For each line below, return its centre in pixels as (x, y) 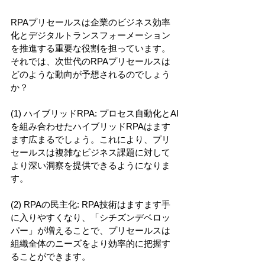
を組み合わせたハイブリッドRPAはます (91, 126)
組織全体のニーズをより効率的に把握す (91, 243)
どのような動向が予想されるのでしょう (91, 74)
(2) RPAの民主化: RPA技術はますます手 (91, 204)
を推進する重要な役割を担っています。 (91, 48)
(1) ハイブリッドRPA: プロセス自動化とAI (95, 113)
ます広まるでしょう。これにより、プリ (91, 139)
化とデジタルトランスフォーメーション (91, 35)
